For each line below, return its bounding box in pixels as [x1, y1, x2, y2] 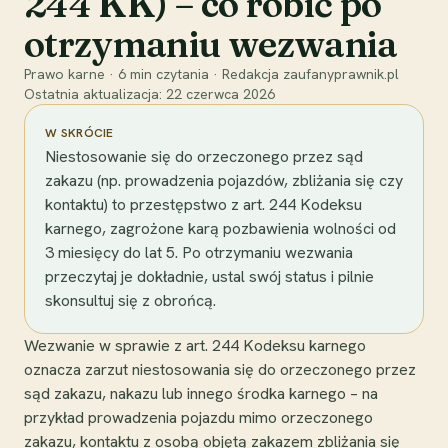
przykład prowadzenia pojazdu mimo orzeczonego [24, 406, 373, 428]
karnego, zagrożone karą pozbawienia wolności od [45, 217, 396, 239]
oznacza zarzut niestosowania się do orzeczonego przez [24, 358, 416, 380]
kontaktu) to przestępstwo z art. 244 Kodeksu [45, 193, 362, 215]
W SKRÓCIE [45, 124, 114, 141]
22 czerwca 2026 [166, 84, 275, 103]
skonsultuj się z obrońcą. [45, 289, 216, 311]
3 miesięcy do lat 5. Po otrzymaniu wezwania [45, 241, 353, 263]
